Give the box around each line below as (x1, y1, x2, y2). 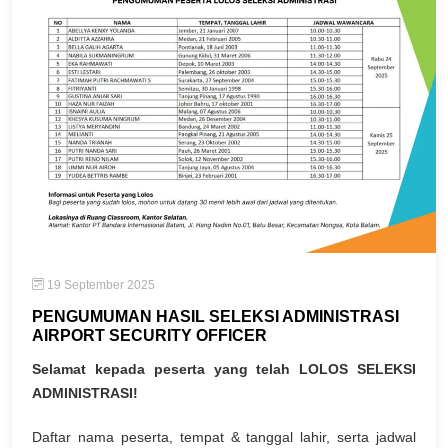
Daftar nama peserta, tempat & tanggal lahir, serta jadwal (32, 428, 416, 445)
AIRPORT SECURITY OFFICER (32, 326, 267, 344)
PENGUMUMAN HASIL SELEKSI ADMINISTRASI (32, 307, 399, 325)
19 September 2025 (44, 277, 155, 292)
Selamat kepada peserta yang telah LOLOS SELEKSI (32, 360, 416, 377)
